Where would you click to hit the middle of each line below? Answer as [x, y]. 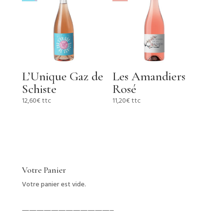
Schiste [39, 89]
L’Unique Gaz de [62, 76]
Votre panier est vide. [54, 185]
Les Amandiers [149, 76]
